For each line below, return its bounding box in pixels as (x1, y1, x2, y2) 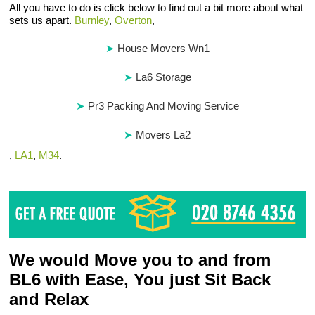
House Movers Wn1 (117, 42, 210, 54)
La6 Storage (135, 71, 191, 83)
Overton (115, 14, 153, 26)
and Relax (9, 290, 89, 309)
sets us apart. (9, 14, 75, 26)
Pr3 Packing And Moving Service (87, 100, 239, 112)
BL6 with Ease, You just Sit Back (9, 270, 271, 290)
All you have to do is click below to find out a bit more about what (9, 1, 304, 13)
